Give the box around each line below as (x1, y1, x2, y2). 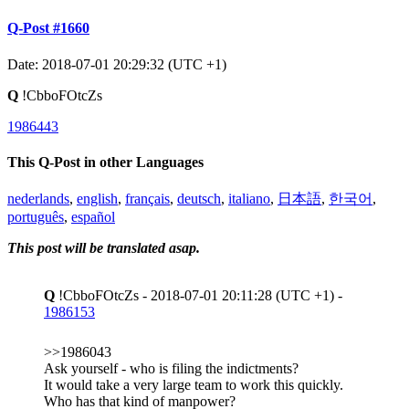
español (71, 209, 115, 225)
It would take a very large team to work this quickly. (44, 377, 343, 393)
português (7, 209, 64, 225)
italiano (228, 191, 270, 207)
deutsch (177, 191, 221, 207)
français (125, 191, 170, 207)
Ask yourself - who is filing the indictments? (44, 361, 299, 377)
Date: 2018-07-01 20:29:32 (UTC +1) (7, 56, 226, 72)
